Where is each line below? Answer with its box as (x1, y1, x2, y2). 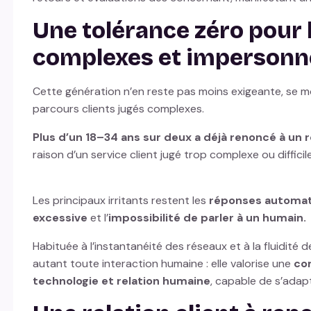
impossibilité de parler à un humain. (108, 210, 306, 226)
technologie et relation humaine (32, 274, 210, 289)
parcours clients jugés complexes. (32, 101, 210, 117)
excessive (32, 210, 87, 226)
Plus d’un (32, 130, 85, 145)
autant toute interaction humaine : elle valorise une (32, 256, 294, 271)
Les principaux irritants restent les (32, 193, 209, 208)
